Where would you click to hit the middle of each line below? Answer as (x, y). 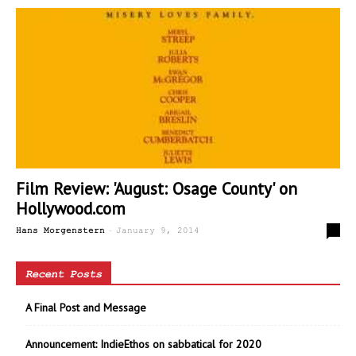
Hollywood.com (71, 208)
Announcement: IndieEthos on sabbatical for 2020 (143, 344)
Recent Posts (64, 274)
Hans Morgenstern (60, 230)
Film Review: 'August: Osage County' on (157, 188)
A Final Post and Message (86, 307)
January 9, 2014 (158, 230)
